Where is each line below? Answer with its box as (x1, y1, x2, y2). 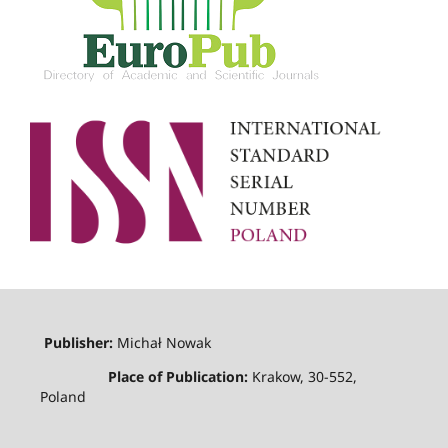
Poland (39, 387, 94, 407)
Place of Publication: (39, 367, 252, 387)
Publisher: (39, 333, 117, 353)
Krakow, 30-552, (251, 367, 357, 387)
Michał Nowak (116, 333, 211, 353)
